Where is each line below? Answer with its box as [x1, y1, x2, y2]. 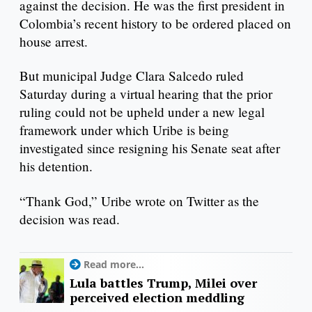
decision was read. [19, 210, 120, 228]
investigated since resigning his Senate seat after [19, 139, 280, 157]
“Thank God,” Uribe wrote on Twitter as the [19, 192, 259, 210]
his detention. [19, 157, 93, 175]
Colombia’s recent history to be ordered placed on [19, 14, 291, 32]
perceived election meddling [70, 289, 244, 306]
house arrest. [19, 32, 88, 50]
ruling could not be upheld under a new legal [19, 103, 265, 121]
